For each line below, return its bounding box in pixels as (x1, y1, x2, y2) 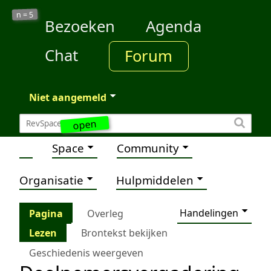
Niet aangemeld (29, 90, 106, 104)
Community (117, 140, 179, 156)
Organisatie (19, 172, 83, 188)
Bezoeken (44, 16, 115, 38)
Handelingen (180, 206, 238, 220)
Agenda (145, 16, 201, 38)
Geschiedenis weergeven (29, 246, 143, 260)
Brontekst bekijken (81, 226, 168, 240)
